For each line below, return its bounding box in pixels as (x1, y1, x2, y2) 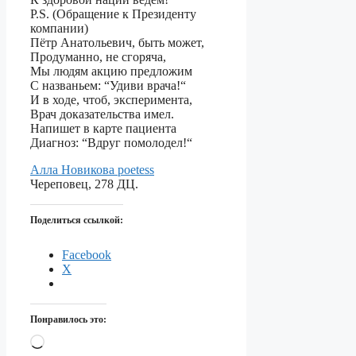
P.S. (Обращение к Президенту (30, 7, 196, 21)
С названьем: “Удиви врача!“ (30, 79, 186, 93)
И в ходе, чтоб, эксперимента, (30, 93, 192, 107)
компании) (30, 21, 88, 36)
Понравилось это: (30, 314, 106, 326)
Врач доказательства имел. (30, 107, 174, 122)
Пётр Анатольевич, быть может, (30, 36, 204, 50)
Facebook (62, 248, 111, 262)
